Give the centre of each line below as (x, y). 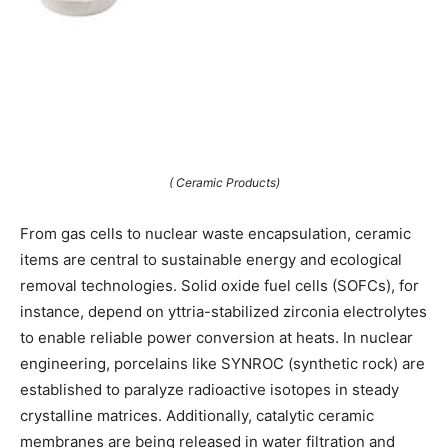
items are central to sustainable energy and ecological (211, 259)
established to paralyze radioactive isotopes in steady (209, 389)
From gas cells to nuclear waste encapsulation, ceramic (215, 233)
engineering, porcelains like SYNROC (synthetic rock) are (222, 363)
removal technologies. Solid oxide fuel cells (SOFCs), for (219, 285)
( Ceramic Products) (224, 182)
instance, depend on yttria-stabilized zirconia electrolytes (223, 311)
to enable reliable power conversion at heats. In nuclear (216, 337)
